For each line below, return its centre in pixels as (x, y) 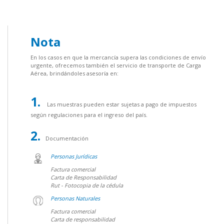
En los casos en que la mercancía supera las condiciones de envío (118, 57)
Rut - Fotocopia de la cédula (87, 185)
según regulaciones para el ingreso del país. (89, 115)
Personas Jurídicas (74, 156)
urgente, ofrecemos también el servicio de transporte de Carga (116, 65)
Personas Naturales (75, 198)
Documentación (67, 138)
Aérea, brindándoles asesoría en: (74, 73)
